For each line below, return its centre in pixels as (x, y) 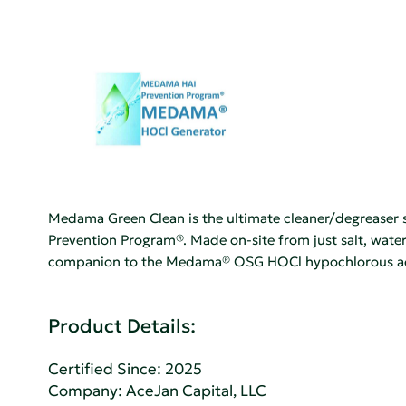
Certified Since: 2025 (126, 370)
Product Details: (122, 326)
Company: (87, 391)
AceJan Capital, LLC (197, 391)
